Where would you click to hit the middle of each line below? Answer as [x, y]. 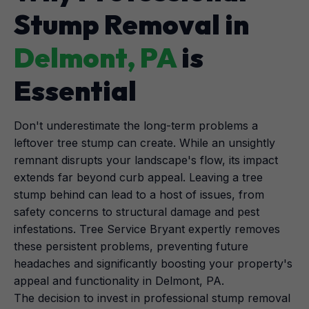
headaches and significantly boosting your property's [153, 263]
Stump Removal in [131, 24]
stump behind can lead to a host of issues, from [139, 195]
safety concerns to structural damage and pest [137, 212]
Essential [75, 90]
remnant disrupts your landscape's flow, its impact [146, 160]
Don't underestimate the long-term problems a [136, 126]
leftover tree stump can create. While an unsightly [144, 143]
